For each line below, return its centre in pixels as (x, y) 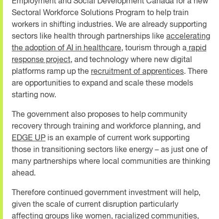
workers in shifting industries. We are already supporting (109, 25)
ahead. (25, 173)
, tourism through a (154, 48)
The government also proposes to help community (99, 115)
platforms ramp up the (51, 72)
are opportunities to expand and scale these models (102, 83)
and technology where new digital (132, 60)
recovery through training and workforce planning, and (106, 126)
